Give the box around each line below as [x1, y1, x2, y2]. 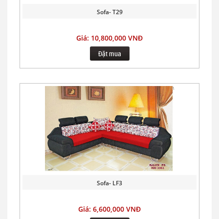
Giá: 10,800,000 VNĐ [76, 33, 143, 43]
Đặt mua [98, 48, 121, 58]
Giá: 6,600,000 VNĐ [78, 204, 141, 214]
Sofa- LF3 [97, 178, 122, 187]
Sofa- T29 [96, 7, 123, 16]
